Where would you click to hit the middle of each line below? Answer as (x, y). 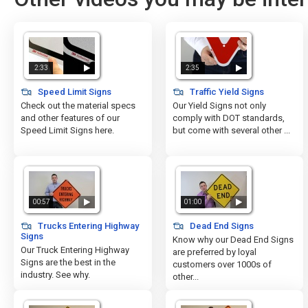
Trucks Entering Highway (87, 226)
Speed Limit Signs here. (67, 130)
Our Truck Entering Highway (75, 250)
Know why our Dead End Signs (233, 240)
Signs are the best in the (68, 262)
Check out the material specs (78, 106)
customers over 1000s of (222, 264)
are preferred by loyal (214, 252)
